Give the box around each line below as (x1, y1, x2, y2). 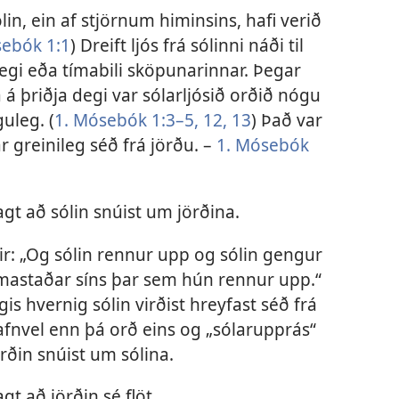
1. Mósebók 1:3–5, (54, 108, 199, 133)
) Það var (251, 108, 322, 133)
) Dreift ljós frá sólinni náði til (70, 33, 304, 58)
